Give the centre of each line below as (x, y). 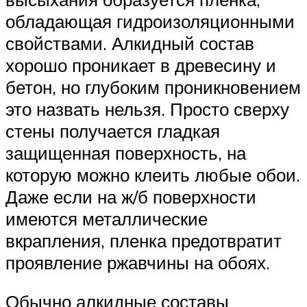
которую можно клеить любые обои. (153, 174)
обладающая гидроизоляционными (150, 21)
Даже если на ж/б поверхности (131, 196)
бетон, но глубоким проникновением (153, 87)
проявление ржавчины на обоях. (138, 262)
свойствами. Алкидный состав (130, 43)
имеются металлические (107, 218)
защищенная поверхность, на (126, 152)
